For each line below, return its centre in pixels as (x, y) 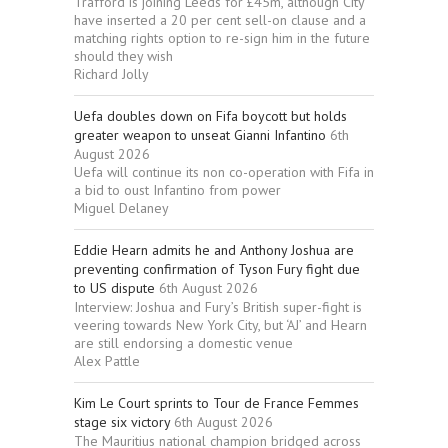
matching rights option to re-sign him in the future (222, 38)
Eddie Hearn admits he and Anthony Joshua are (214, 250)
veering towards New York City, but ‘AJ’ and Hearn (220, 325)
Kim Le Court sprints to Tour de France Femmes (216, 403)
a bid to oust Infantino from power (177, 190)
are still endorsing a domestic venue (183, 343)
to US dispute (114, 288)
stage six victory (122, 422)
